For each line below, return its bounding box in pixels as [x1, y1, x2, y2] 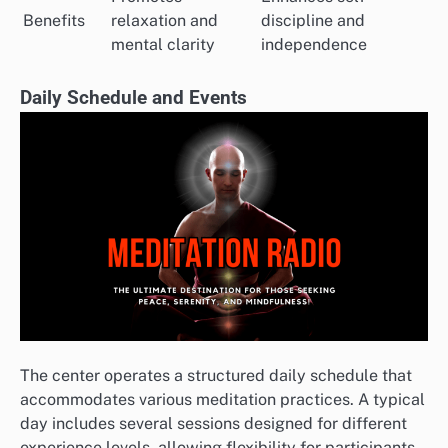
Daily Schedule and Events [20, 86, 247, 109]
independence [261, 34, 367, 54]
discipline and [261, 10, 365, 30]
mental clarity [111, 34, 215, 54]
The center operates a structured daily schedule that [20, 365, 412, 385]
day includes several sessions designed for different [20, 413, 407, 433]
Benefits [23, 10, 85, 30]
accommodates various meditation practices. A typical [20, 389, 425, 409]
